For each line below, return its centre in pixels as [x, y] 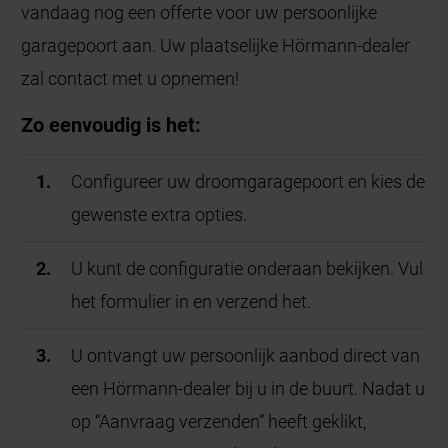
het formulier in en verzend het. [191, 302]
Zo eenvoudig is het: [111, 125]
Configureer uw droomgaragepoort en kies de [248, 182]
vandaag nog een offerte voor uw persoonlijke [199, 13]
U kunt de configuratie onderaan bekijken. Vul [247, 269]
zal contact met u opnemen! [130, 79]
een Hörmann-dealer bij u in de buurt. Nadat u [248, 389]
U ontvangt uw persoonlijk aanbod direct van [246, 356]
